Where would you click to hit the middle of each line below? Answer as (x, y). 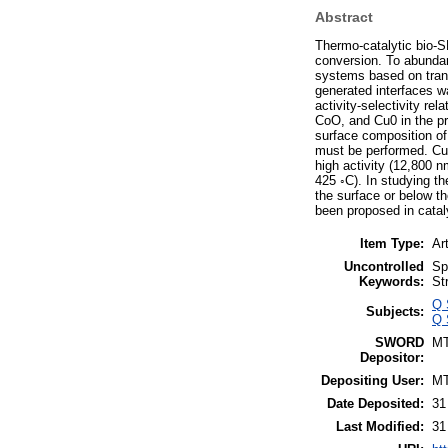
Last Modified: (380, 426)
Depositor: (392, 357)
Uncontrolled (384, 266)
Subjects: (395, 311)
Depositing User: (372, 380)
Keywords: (391, 281)
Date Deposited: (375, 403)
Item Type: (392, 243)
